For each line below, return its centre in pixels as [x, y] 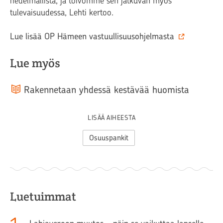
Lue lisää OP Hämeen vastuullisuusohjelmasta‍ [92, 37]
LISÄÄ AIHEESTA [111, 118]
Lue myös [35, 63]
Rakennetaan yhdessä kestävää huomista [107, 90]
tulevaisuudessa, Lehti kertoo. [62, 13]
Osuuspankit [109, 138]
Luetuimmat [43, 197]
